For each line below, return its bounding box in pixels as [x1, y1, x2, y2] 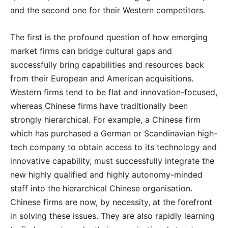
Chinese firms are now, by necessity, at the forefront [10, 197, 212, 208]
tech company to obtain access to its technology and [10, 142, 217, 153]
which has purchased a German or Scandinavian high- [10, 128, 217, 139]
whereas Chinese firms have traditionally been [10, 101, 188, 111]
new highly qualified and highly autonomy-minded [10, 169, 203, 180]
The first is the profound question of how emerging [10, 32, 208, 43]
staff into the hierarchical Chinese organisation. [10, 183, 192, 194]
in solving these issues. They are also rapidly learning [10, 211, 215, 221]
